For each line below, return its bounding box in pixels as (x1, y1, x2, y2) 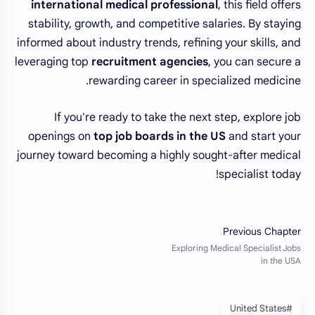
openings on (28, 129, 94, 144)
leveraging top (15, 54, 91, 69)
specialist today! (219, 167, 301, 182)
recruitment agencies (91, 54, 208, 69)
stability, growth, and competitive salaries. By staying (28, 16, 301, 31)
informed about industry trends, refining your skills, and (17, 35, 301, 50)
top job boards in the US (94, 129, 226, 144)
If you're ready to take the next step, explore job (54, 110, 301, 125)
